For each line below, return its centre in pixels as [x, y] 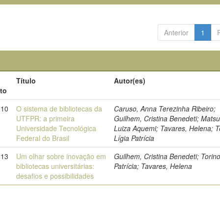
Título [26, 81]
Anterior [176, 32]
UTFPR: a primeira [46, 118]
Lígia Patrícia [134, 138]
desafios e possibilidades [55, 176]
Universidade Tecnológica [56, 128]
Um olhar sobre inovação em [61, 156]
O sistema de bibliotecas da [59, 109]
